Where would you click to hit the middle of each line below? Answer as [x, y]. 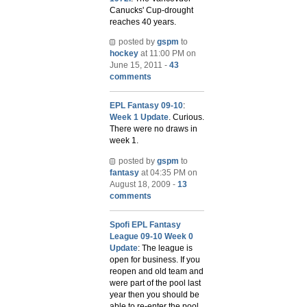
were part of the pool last [155, 283]
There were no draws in [153, 129]
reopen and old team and [157, 271]
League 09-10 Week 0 [151, 236]
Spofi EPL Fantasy [145, 224]
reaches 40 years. [143, 22]
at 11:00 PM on [167, 54]
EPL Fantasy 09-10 [146, 106]
